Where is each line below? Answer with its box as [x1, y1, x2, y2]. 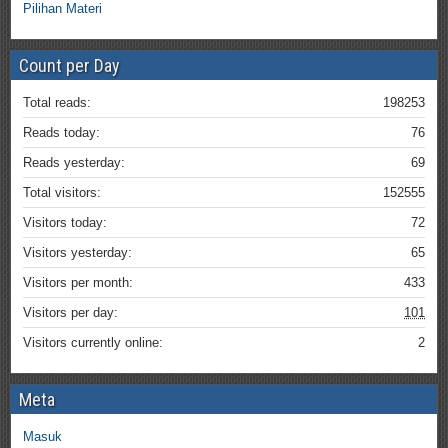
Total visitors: [23, 185, 101, 201]
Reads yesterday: [23, 155, 125, 171]
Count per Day [19, 55, 120, 77]
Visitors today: [23, 215, 107, 231]
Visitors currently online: [23, 335, 163, 351]
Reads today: [23, 125, 100, 141]
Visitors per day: [23, 305, 118, 321]
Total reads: [23, 95, 91, 111]
